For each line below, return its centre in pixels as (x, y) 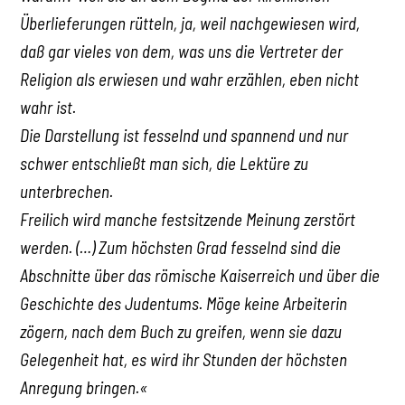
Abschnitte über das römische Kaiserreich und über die (200, 275)
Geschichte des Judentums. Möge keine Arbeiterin (184, 303)
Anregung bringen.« (84, 387)
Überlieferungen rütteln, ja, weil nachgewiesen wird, (190, 23)
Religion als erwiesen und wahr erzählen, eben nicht (190, 79)
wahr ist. (48, 107)
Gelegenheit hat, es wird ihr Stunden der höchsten (184, 359)
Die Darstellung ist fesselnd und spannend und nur (184, 135)
